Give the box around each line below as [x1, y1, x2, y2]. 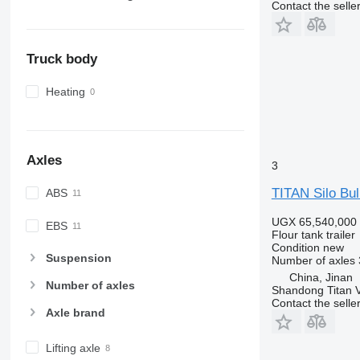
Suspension [45, 251, 112, 264]
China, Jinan [288, 270, 353, 284]
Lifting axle [45, 341, 100, 354]
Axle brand [45, 305, 105, 319]
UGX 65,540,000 [271, 215, 357, 228]
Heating [45, 85, 85, 99]
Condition [271, 240, 320, 254]
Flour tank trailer [271, 227, 355, 241]
